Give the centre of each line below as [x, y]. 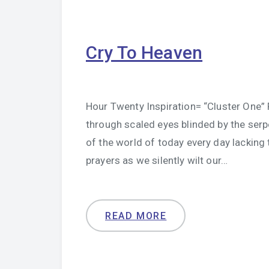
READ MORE [136, 216]
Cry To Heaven [144, 53]
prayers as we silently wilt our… [157, 160]
